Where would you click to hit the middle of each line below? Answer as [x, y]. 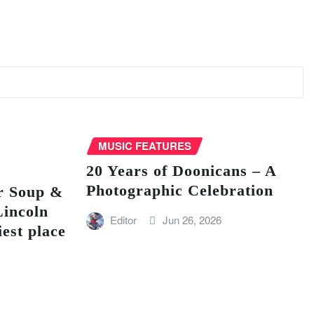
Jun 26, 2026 [192, 220]
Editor [124, 220]
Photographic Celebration [179, 191]
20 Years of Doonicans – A [181, 171]
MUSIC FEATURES [144, 145]
